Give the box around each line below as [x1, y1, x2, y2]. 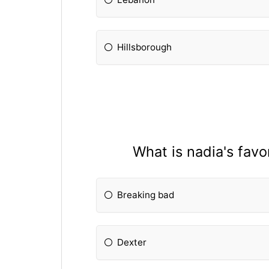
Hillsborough [117, 41, 172, 53]
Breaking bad [117, 189, 175, 201]
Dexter [117, 237, 147, 249]
